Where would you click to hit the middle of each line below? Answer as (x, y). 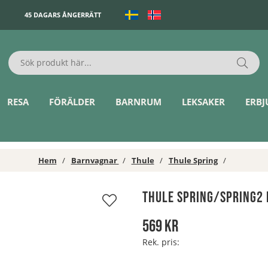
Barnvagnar (95, 161)
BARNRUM (139, 102)
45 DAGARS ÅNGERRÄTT (63, 15)
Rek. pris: (161, 242)
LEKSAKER (203, 102)
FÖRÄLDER (72, 102)
